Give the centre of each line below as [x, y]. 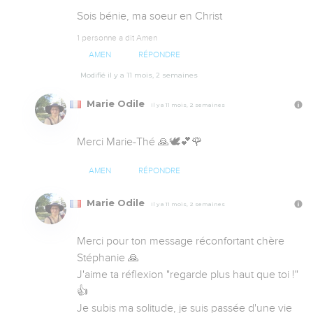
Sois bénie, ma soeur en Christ [150, 16]
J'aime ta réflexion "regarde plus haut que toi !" [188, 275]
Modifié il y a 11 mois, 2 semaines [139, 75]
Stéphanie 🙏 [109, 258]
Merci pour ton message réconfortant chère [181, 241]
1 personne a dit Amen [117, 37]
